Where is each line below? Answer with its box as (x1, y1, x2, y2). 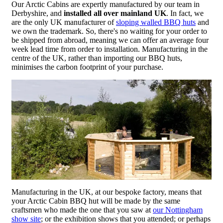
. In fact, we (166, 9, 204, 18)
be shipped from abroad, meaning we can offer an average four (11, 36, 209, 45)
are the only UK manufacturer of (11, 18, 116, 27)
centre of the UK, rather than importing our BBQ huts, (11, 54, 182, 63)
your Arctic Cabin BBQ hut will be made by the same (11, 197, 180, 206)
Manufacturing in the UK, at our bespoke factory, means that (11, 188, 202, 197)
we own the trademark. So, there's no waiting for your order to (11, 27, 207, 36)
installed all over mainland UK (64, 9, 166, 18)
